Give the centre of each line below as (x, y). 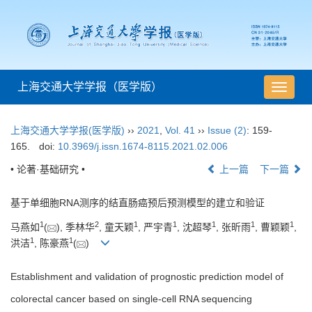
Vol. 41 (180, 131)
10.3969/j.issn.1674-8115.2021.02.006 (142, 147)
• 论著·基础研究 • (48, 170)
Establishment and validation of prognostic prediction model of (147, 277)
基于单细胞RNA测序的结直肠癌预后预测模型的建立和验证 (138, 203)
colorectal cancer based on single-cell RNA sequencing (131, 299)
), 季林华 (76, 227)
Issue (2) (227, 131)
